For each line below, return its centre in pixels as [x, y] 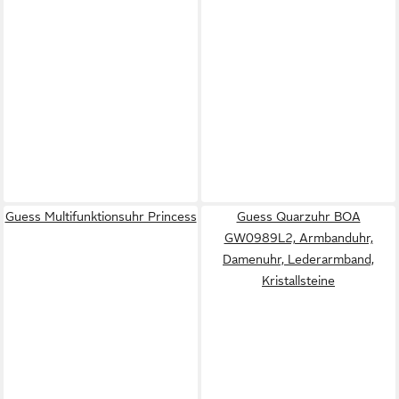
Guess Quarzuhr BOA [298, 216]
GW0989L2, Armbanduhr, [298, 237]
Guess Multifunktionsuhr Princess [101, 216]
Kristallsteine [298, 280]
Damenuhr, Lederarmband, [298, 259]
